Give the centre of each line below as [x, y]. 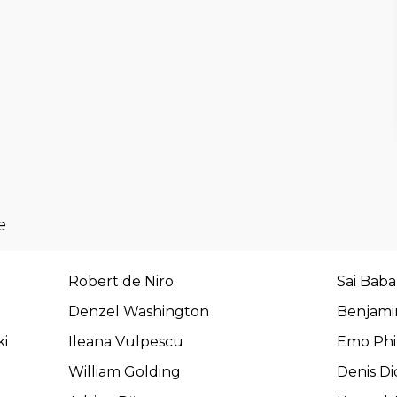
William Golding [125, 372]
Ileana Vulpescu [126, 342]
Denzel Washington [139, 311]
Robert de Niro [121, 281]
